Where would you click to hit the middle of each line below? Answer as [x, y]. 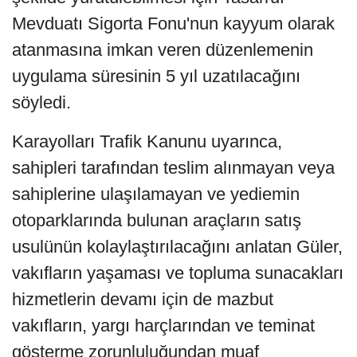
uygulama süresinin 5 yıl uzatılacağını [156, 76]
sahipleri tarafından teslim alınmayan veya [173, 167]
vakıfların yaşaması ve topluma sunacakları [178, 273]
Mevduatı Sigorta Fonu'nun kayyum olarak [173, 23]
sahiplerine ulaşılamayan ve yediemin [156, 194]
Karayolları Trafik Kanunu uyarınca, [147, 141]
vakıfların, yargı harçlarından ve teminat [163, 325]
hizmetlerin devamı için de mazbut [143, 299]
